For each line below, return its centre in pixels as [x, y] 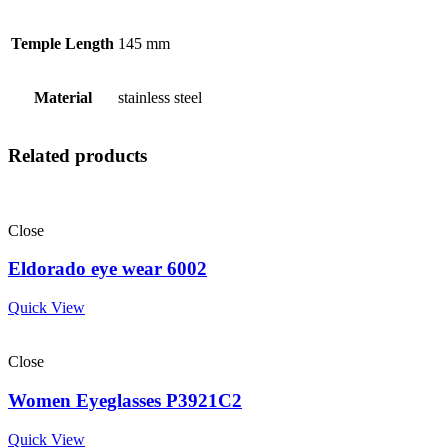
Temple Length [62, 44]
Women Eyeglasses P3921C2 [125, 400]
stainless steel [160, 98]
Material [62, 98]
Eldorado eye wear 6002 [107, 269]
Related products [77, 156]
